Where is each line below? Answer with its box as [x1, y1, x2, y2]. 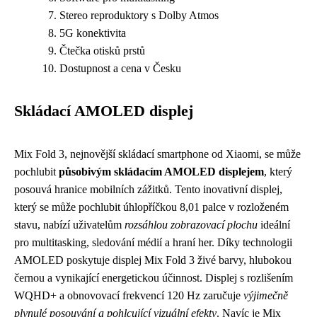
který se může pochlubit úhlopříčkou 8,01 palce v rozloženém [14, 201, 289, 213]
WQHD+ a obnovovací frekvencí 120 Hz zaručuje [14, 289, 243, 301]
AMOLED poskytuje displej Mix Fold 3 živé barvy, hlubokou [14, 254, 292, 266]
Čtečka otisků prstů [59, 45, 145, 57]
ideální [258, 219, 290, 231]
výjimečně [243, 289, 288, 301]
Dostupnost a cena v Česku [59, 62, 181, 74]
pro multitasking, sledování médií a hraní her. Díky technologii [14, 236, 292, 248]
